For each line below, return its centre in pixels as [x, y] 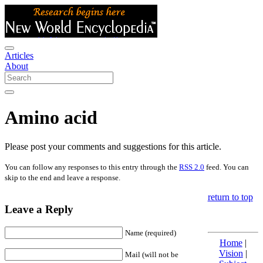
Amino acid [51, 118]
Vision [231, 253]
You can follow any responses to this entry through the [92, 167]
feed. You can [227, 167]
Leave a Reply [39, 209]
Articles [19, 55]
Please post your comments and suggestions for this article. [113, 146]
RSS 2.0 [192, 167]
